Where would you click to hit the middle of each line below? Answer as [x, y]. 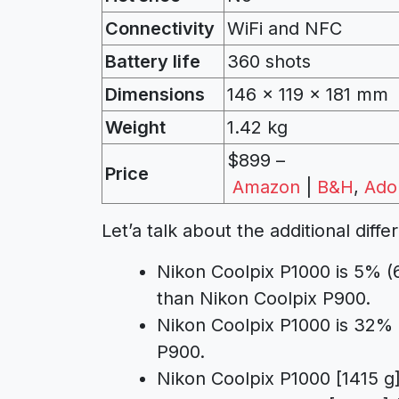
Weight [135, 127]
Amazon [266, 187]
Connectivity [160, 28]
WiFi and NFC [285, 28]
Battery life [153, 61]
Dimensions [155, 94]
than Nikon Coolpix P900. [264, 298]
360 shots [269, 61]
